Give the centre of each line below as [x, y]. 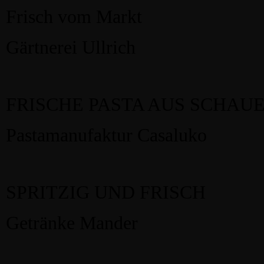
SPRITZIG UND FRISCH [106, 192]
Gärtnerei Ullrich [71, 47]
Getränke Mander [72, 223]
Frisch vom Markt [74, 17]
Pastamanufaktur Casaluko [106, 135]
